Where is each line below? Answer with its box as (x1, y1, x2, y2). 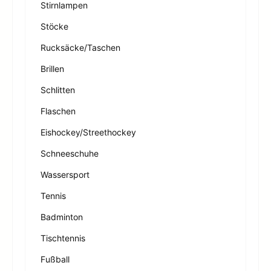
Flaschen (41, 105, 76, 116)
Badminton (41, 211, 83, 222)
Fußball (41, 253, 70, 264)
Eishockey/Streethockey (41, 126, 136, 137)
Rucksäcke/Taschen (41, 42, 120, 53)
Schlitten (41, 84, 75, 95)
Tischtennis (41, 232, 85, 243)
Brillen (41, 63, 64, 74)
